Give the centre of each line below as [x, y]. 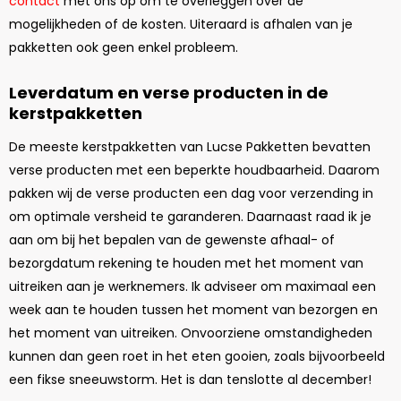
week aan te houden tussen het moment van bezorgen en [193, 309]
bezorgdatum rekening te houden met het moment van [186, 263]
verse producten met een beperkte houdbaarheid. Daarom [194, 170]
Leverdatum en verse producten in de [169, 93]
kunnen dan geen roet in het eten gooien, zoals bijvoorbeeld [197, 356]
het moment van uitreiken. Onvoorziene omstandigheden [191, 333]
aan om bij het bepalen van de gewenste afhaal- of [172, 239]
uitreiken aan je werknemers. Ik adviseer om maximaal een [192, 286]
